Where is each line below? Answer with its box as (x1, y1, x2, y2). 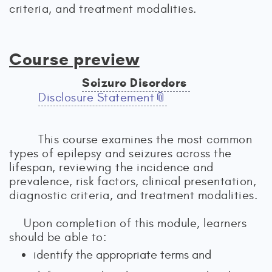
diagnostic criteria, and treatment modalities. (9, 188, 257, 202)
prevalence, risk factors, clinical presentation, (9, 174, 256, 188)
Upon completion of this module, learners (24, 216, 246, 230)
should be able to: (9, 230, 106, 244)
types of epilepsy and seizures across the (9, 146, 232, 160)
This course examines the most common (38, 132, 252, 146)
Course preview (9, 49, 140, 70)
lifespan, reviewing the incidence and (9, 160, 214, 174)
